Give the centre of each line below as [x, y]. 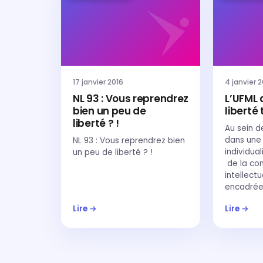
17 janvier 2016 [98, 82]
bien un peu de [109, 111]
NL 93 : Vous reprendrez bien [129, 141]
